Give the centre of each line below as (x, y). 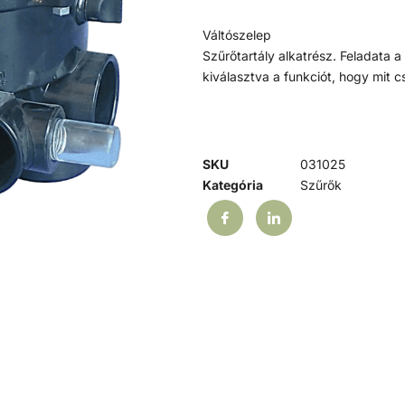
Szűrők (321, 184)
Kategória (233, 184)
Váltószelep (237, 34)
